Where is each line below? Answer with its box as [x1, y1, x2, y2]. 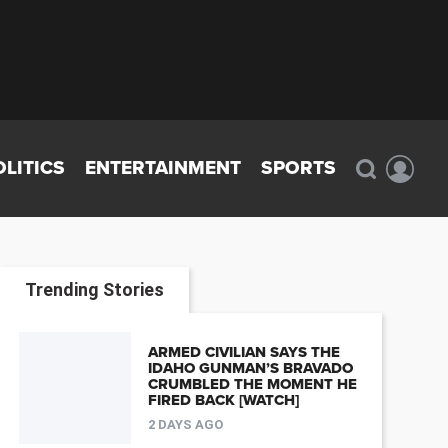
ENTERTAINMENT [85, 157, 242, 179]
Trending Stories [24, 278, 164, 300]
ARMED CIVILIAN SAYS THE [147, 343, 340, 362]
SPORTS [261, 157, 337, 179]
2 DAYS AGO [147, 417, 223, 433]
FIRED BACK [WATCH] [147, 391, 299, 410]
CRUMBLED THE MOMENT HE [147, 375, 357, 394]
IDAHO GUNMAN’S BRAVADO [147, 359, 353, 378]
